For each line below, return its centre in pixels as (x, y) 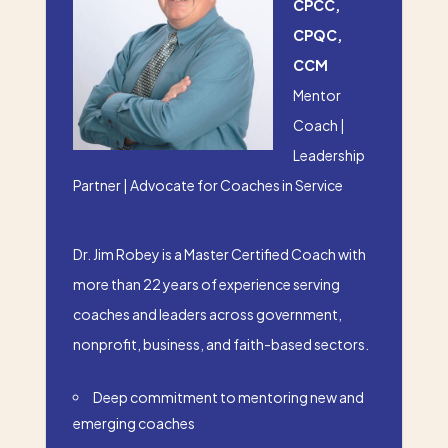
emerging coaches (133, 422)
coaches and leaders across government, (207, 313)
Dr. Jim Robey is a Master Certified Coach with (219, 253)
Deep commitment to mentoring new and (228, 396)
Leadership (328, 154)
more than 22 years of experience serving (206, 283)
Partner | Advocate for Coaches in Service (207, 184)
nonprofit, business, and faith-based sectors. (220, 343)
